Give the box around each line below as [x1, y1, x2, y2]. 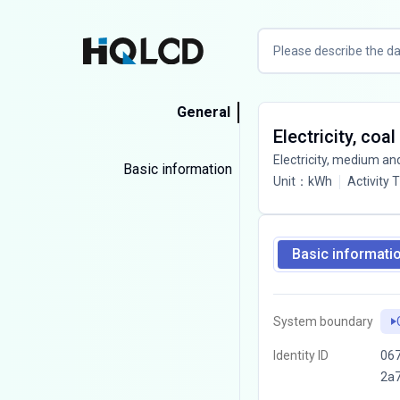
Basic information [122, 161, 232, 178]
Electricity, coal [272, 126, 396, 147]
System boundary [272, 314, 373, 329]
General [176, 104, 230, 121]
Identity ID [272, 348, 329, 362]
